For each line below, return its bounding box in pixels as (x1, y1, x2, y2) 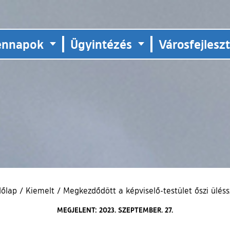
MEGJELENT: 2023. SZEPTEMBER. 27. (57, 204, 173, 215)
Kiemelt (26, 185, 54, 196)
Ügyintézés (70, 36, 132, 52)
